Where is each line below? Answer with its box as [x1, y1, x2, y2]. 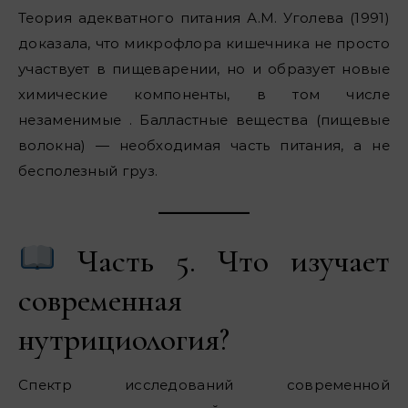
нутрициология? [18, 319, 229, 359]
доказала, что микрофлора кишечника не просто [18, 34, 390, 52]
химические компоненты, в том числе [18, 85, 390, 103]
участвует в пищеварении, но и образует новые [18, 59, 390, 77]
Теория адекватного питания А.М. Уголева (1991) [18, 8, 390, 26]
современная [18, 280, 182, 320]
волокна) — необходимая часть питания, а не [18, 136, 390, 154]
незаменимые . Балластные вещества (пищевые [18, 110, 390, 128]
